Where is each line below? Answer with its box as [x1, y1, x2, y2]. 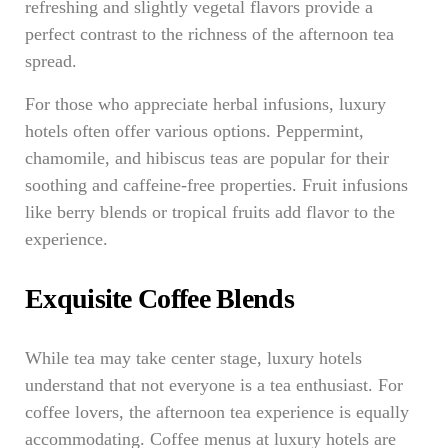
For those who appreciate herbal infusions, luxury [25, 94, 386, 114]
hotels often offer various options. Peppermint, [25, 121, 364, 141]
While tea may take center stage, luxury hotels [25, 348, 362, 368]
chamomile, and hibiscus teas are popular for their [25, 148, 389, 168]
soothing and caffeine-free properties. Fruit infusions [25, 175, 408, 195]
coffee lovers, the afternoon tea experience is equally [25, 402, 409, 422]
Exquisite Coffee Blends [25, 283, 294, 314]
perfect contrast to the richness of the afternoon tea [25, 24, 394, 44]
